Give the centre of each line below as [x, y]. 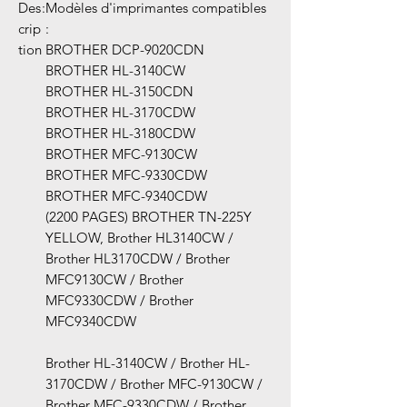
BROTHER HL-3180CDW [120, 134]
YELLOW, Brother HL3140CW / [139, 238]
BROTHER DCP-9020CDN [125, 50]
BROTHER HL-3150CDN [119, 92]
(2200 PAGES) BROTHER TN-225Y [149, 217]
